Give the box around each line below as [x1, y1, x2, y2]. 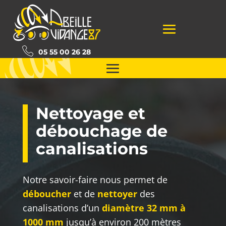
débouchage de [35, 121, 167, 141]
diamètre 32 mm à [101, 202, 186, 214]
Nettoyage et [35, 103, 145, 124]
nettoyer [97, 188, 137, 200]
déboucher [22, 188, 71, 200]
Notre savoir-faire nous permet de [22, 174, 167, 186]
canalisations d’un [22, 202, 102, 214]
